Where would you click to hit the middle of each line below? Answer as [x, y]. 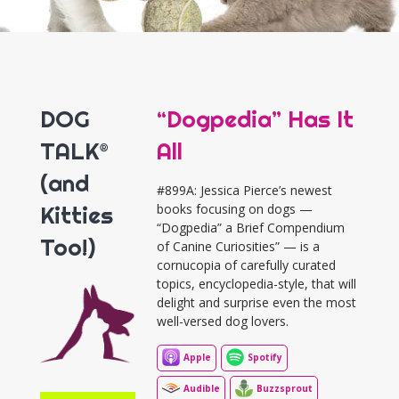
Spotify [265, 358]
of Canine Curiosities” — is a [239, 246]
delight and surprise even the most [257, 302]
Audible [202, 389]
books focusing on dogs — [235, 208]
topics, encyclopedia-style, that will [257, 283]
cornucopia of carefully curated [247, 265]
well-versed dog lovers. [223, 321]
